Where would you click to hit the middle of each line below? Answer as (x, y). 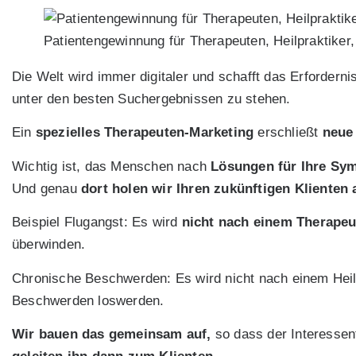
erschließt (288, 133)
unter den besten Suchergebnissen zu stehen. (151, 99)
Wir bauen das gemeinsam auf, (112, 334)
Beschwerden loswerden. (88, 300)
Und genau (46, 188)
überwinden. (49, 245)
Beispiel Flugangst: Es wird (97, 222)
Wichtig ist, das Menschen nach (112, 166)
